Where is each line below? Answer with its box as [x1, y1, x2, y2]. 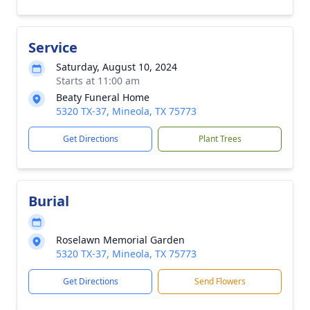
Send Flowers [194, 275, 246, 287]
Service [28, 38, 77, 57]
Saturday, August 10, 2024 [56, 60, 177, 73]
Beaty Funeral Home [56, 91, 149, 104]
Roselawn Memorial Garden [56, 233, 185, 246]
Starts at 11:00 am [56, 74, 140, 87]
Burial [28, 192, 69, 210]
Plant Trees [198, 133, 241, 145]
